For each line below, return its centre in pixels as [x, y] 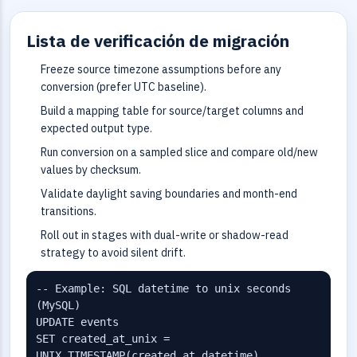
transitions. [69, 211]
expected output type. [96, 128]
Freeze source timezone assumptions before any [161, 69]
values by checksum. [91, 170]
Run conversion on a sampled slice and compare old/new [179, 152]
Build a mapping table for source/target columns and [172, 111]
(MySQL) [58, 305]
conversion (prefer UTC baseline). [124, 87]
